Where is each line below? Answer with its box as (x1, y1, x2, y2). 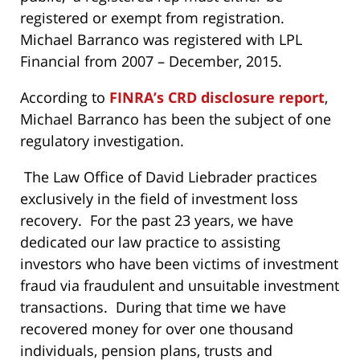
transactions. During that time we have (20, 297, 286, 317)
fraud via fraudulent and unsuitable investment (20, 275, 339, 295)
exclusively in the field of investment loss (20, 188, 298, 208)
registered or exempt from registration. (20, 7, 288, 27)
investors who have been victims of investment (20, 253, 338, 273)
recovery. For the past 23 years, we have (20, 210, 293, 230)
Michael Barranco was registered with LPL (20, 29, 302, 49)
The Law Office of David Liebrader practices (24, 166, 317, 186)
